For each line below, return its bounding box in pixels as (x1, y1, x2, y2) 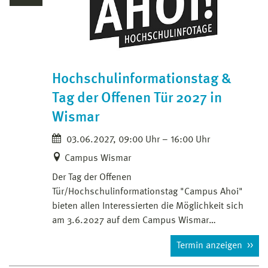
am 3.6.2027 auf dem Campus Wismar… (52, 215, 216, 226)
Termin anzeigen (176, 240, 245, 251)
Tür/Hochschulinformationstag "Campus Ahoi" (52, 187, 243, 197)
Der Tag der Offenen (52, 172, 132, 182)
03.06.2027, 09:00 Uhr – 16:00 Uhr (64, 135, 210, 145)
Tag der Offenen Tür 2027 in (52, 91, 222, 106)
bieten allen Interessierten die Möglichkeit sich (52, 201, 243, 211)
